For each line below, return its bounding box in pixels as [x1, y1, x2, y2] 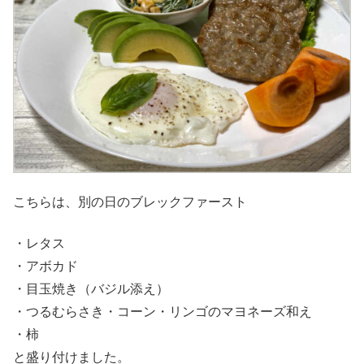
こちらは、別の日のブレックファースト [13, 195, 247, 210]
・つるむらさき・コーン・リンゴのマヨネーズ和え [13, 304, 312, 318]
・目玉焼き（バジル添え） [13, 281, 169, 296]
